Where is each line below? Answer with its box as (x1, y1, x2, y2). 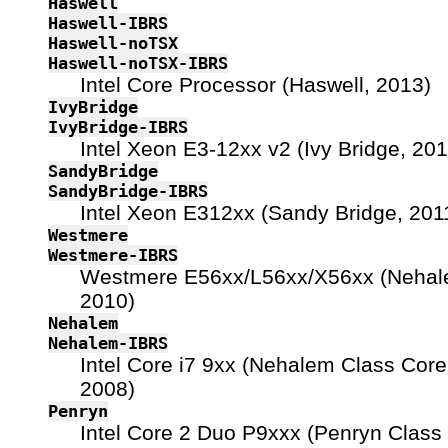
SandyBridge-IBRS (48, 180, 208, 201)
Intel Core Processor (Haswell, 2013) (80, 72, 431, 96)
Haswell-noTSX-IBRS (48, 52, 228, 73)
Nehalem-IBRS (48, 332, 168, 353)
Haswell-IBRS (48, 12, 168, 33)
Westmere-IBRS (48, 244, 178, 265)
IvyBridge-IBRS (48, 116, 188, 137)
